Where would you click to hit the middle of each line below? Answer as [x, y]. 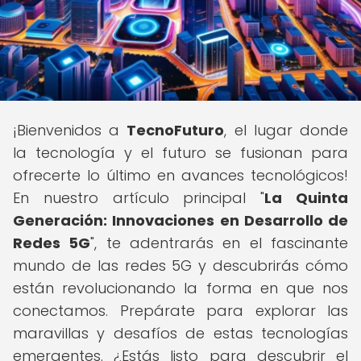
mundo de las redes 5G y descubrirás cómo [180, 266]
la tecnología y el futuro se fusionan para [180, 153]
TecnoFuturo [176, 130]
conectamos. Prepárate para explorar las [180, 311]
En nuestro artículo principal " [139, 198]
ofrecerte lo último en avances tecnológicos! [180, 175]
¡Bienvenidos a [70, 130]
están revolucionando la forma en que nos [180, 288]
